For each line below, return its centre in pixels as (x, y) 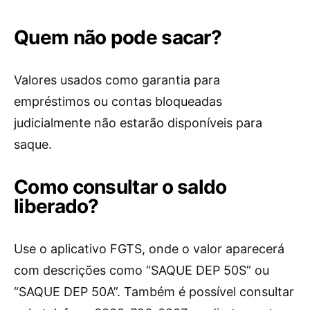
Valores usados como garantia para (117, 80)
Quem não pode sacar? (118, 37)
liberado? (56, 206)
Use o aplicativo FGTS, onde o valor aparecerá (149, 249)
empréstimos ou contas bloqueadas (118, 101)
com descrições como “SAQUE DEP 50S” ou (142, 270)
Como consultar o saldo (120, 187)
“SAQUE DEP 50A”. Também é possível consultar (154, 292)
